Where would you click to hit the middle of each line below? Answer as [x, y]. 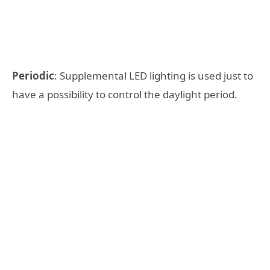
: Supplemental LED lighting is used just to [154, 76]
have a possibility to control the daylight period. [125, 95]
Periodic [33, 76]
